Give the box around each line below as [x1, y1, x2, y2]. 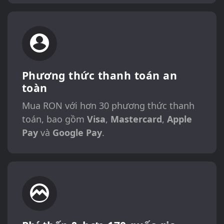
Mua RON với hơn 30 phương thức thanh [21, 99, 194, 111]
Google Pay [52, 126, 102, 138]
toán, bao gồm [21, 112, 87, 125]
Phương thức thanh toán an [21, 67, 177, 82]
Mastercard [110, 112, 162, 125]
